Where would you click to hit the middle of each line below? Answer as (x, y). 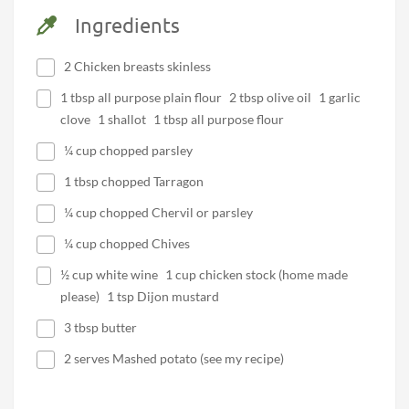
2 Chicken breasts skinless (137, 67)
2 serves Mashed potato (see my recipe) (174, 359)
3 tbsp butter (100, 328)
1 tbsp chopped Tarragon (134, 182)
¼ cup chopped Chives (127, 244)
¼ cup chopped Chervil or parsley (158, 213)
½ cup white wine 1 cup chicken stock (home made (204, 275)
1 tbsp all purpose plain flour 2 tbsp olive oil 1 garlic (210, 98)
